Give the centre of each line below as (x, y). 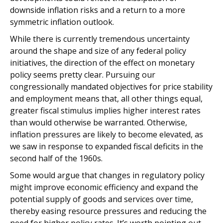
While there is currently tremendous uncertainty (100, 39)
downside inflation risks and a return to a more (98, 10)
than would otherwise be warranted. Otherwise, (99, 122)
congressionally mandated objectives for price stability (111, 87)
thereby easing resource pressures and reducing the (108, 211)
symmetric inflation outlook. (62, 22)
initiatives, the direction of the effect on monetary (102, 63)
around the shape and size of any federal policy (98, 51)
